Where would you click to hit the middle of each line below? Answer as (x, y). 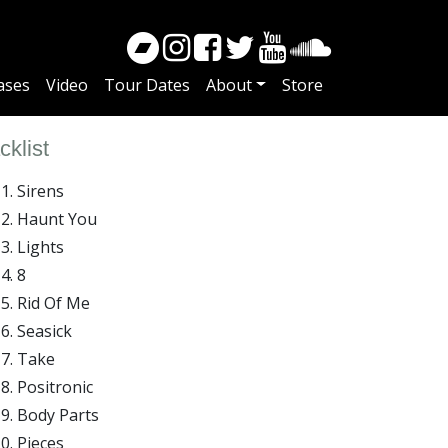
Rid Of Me (53, 302)
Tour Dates (147, 84)
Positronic (55, 386)
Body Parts (58, 414)
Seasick (44, 330)
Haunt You (57, 218)
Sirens (40, 190)
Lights (40, 246)
